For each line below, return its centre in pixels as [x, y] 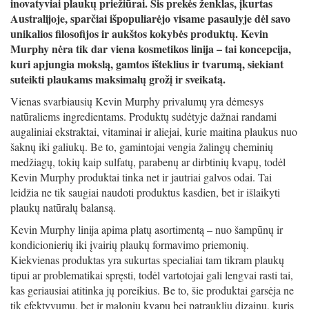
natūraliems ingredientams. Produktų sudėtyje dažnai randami [143, 116]
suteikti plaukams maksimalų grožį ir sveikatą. [118, 79]
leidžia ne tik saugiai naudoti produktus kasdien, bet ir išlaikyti [145, 192]
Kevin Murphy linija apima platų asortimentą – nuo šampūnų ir [147, 229]
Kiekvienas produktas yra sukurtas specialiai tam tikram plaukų [147, 260]
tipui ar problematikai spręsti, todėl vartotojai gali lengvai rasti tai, [152, 275]
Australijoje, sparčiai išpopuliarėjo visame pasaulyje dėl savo [150, 18]
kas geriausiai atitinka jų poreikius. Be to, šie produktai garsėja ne [152, 290]
